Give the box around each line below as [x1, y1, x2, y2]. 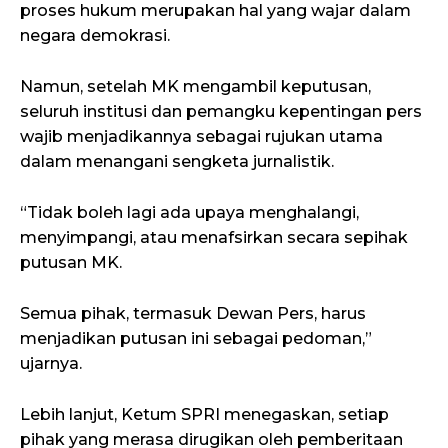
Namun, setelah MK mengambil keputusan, [20, 77, 371, 97]
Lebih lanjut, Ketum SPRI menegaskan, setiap [20, 405, 389, 425]
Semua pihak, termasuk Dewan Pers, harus [20, 304, 366, 324]
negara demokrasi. [20, 26, 170, 46]
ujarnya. [20, 354, 82, 374]
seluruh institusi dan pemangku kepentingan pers [20, 102, 422, 122]
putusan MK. [20, 253, 122, 273]
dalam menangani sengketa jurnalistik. [20, 152, 334, 172]
